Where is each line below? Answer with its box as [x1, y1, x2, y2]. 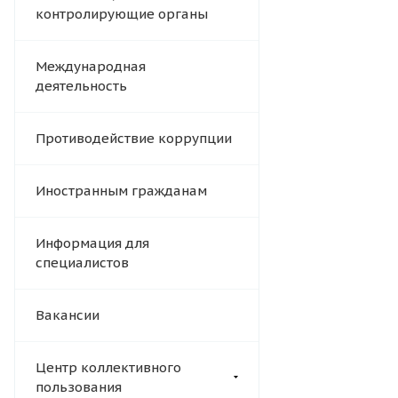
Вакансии [36, 306, 99, 324]
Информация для [36, 235, 149, 252]
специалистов [36, 254, 129, 272]
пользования [36, 378, 122, 396]
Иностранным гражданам [36, 182, 207, 200]
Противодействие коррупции [36, 130, 232, 147]
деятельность [36, 77, 127, 95]
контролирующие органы [36, 5, 208, 23]
